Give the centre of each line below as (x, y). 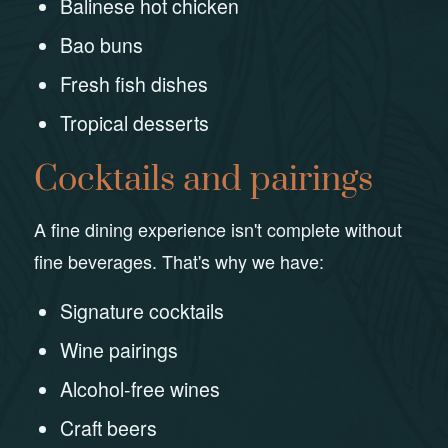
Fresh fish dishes (134, 83)
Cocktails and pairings (203, 179)
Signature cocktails (142, 311)
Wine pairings (119, 350)
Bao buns (102, 44)
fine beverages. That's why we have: (178, 260)
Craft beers (109, 428)
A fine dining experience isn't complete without (217, 228)
